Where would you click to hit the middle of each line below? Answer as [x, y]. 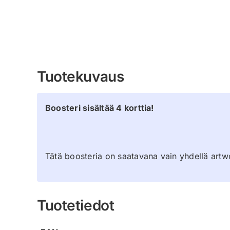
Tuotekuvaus [81, 76]
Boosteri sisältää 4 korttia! [100, 108]
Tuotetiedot [76, 205]
